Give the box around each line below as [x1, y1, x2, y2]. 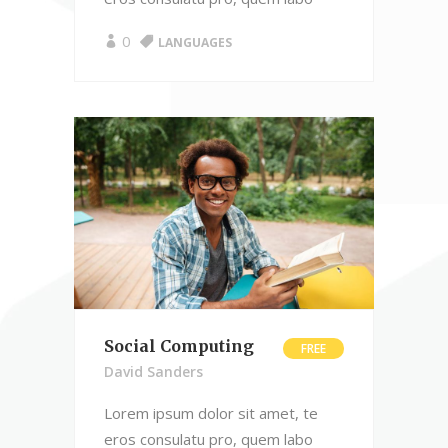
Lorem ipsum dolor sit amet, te [104, 402, 318, 423]
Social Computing [104, 335, 254, 356]
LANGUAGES [158, 33, 232, 51]
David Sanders [104, 361, 203, 381]
